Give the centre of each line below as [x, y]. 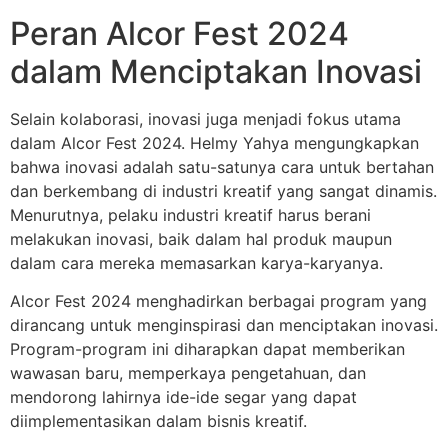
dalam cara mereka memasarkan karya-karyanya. [196, 262]
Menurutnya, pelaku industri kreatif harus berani [190, 214]
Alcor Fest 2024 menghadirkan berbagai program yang [218, 300]
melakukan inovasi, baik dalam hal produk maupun [201, 238]
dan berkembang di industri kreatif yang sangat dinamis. [223, 190]
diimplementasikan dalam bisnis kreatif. [158, 420]
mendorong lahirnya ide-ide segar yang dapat [183, 396]
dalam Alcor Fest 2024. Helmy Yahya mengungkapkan [214, 142]
